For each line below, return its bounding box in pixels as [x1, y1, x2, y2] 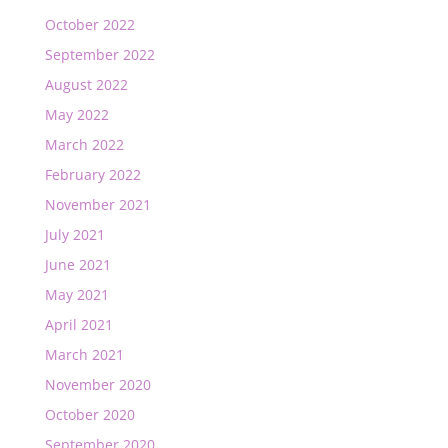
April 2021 [44, 314, 113, 334]
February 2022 [44, 164, 141, 184]
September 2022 [44, 44, 155, 64]
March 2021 [44, 344, 124, 364]
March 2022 [44, 134, 124, 154]
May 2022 [44, 104, 109, 124]
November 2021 [44, 194, 151, 214]
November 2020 [44, 374, 151, 394]
